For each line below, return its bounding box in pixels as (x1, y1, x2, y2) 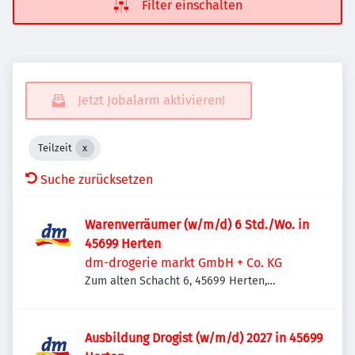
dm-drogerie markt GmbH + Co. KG (85, 255, 282, 270)
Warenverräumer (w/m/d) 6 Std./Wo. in (85, 217, 309, 232)
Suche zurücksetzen (40, 172, 153, 187)
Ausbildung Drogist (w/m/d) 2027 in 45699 (85, 330, 323, 345)
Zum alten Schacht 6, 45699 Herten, (85, 274, 267, 288)
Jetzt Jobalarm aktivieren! (78, 93, 225, 108)
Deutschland (85, 291, 149, 304)
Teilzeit (38, 142, 72, 154)
